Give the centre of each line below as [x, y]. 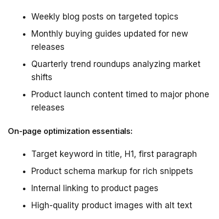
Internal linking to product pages [95, 188]
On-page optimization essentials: [70, 131]
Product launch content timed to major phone [120, 94]
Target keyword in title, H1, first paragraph [114, 154]
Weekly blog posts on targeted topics [105, 17]
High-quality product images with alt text [112, 205]
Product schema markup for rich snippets [112, 171]
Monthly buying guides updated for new [110, 34]
